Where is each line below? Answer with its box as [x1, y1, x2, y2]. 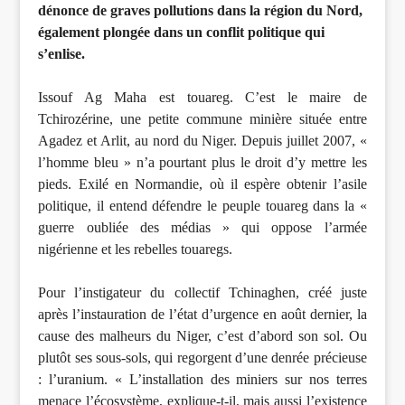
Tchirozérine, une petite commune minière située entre [38, 111, 367, 127]
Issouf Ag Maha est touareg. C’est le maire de [38, 89, 367, 106]
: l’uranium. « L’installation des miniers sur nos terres [38, 372, 367, 388]
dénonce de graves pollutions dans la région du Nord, [38, 3, 363, 19]
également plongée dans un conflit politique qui [38, 24, 325, 41]
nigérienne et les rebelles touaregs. [38, 241, 233, 258]
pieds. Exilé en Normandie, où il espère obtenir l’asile [38, 176, 367, 193]
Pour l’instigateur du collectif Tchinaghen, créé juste [38, 285, 367, 301]
